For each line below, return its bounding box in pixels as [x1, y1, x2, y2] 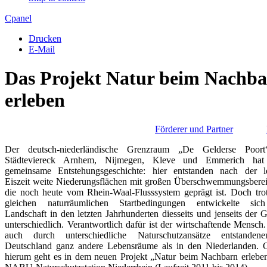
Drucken [29, 33, 61, 44]
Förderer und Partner [155, 124, 234, 135]
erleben [5, 89, 65, 111]
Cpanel [5, 13, 32, 23]
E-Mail [29, 44, 55, 54]
